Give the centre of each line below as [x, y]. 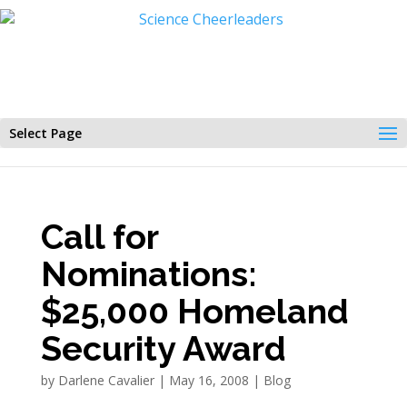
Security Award [163, 349]
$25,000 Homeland [194, 312]
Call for [99, 237]
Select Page [45, 133]
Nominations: [149, 274]
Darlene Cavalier [106, 380]
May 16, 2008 [208, 380]
